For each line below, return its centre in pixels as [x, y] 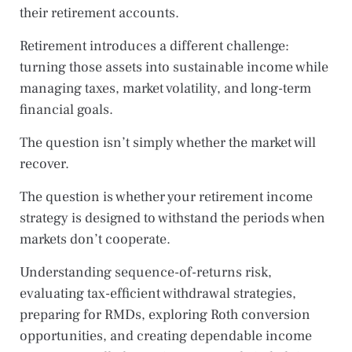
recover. [44, 163]
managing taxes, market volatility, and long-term [165, 88]
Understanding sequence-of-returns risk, [146, 272]
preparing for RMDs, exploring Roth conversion [165, 314]
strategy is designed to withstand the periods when [172, 218]
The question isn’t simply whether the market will [168, 142]
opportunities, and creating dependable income [166, 335]
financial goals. [66, 109]
